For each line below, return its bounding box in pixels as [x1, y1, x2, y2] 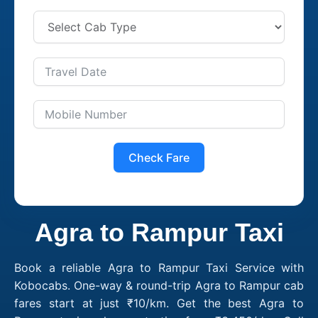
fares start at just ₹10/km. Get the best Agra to [14, 295, 304, 310]
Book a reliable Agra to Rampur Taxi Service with [14, 260, 304, 275]
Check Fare [128, 150, 190, 165]
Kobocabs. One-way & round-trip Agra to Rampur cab [14, 278, 304, 292]
